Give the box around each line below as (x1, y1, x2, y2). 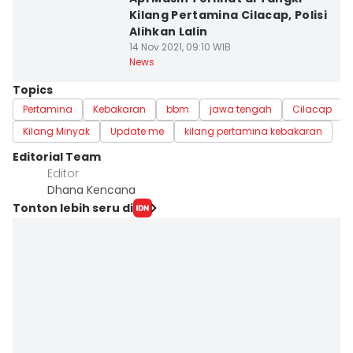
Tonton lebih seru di (13, 199, 133, 216)
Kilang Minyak (23, 124, 90, 138)
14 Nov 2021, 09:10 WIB (128, 40, 231, 54)
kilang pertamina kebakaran (184, 124, 322, 138)
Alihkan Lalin (128, 24, 208, 39)
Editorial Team (13, 149, 101, 165)
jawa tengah (210, 102, 272, 116)
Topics (13, 82, 53, 98)
